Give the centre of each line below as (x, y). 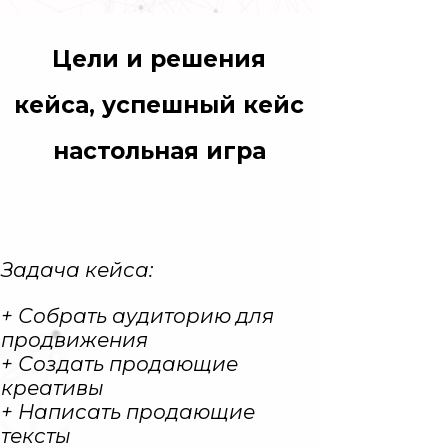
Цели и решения (159, 58)
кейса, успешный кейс (159, 104)
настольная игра (159, 150)
